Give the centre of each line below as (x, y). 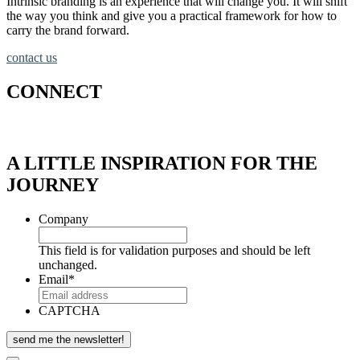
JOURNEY (53, 185)
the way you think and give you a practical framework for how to (172, 15)
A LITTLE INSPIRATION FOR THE (162, 164)
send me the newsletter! (69, 340)
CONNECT (54, 91)
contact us (32, 57)
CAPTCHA (70, 311)
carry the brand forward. (68, 30)
